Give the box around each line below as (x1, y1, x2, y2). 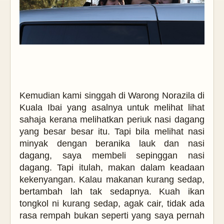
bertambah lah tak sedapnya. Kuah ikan (19, 186, 204, 197)
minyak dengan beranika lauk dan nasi (19, 138, 204, 149)
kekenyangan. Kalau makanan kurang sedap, (19, 174, 204, 185)
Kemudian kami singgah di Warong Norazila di (19, 90, 204, 101)
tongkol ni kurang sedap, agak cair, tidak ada (19, 198, 204, 209)
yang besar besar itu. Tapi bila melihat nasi (19, 126, 204, 137)
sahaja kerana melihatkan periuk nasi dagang (19, 114, 204, 125)
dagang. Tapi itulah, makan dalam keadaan (19, 162, 204, 173)
